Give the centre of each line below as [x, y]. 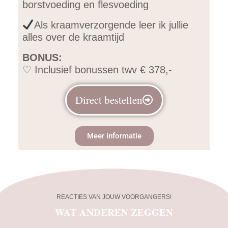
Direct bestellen [109, 99]
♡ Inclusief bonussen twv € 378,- [97, 69]
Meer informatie [114, 136]
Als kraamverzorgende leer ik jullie [111, 25]
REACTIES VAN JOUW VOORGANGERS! [114, 197]
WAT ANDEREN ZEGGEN [114, 212]
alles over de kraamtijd [73, 37]
